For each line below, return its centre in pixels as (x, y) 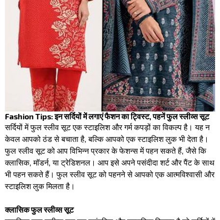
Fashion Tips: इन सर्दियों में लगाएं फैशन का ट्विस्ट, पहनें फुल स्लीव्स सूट (107, 116)
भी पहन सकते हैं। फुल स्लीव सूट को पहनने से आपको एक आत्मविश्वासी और (110, 174)
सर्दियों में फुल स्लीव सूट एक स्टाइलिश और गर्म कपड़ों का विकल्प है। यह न (107, 127)
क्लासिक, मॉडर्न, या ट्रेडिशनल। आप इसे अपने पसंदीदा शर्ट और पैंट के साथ (110, 163)
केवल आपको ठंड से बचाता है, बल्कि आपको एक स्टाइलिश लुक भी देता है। (107, 139)
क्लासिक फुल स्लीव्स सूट (39, 210)
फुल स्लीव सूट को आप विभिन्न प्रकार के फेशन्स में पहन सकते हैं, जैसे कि (106, 151)
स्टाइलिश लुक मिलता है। (40, 186)
